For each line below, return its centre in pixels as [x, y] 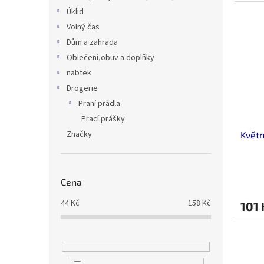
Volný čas [83, 27]
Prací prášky [103, 119]
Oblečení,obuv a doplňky [110, 58]
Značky [79, 134]
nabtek [79, 73]
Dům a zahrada [92, 42]
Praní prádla [99, 104]
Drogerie [82, 88]
